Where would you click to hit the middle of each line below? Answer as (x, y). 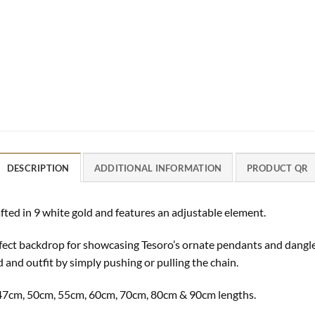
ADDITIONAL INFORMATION (158, 168)
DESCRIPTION (38, 168)
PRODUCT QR (277, 168)
